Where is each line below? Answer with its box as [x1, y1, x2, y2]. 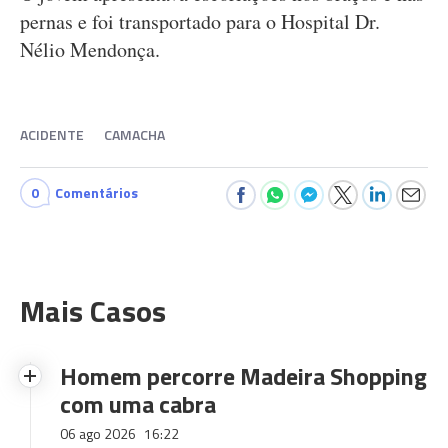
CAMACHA [104, 124, 165, 145]
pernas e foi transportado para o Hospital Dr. [20, 8, 380, 35]
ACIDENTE [20, 124, 84, 145]
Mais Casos [20, 288, 166, 334]
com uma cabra [60, 386, 216, 422]
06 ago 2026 [60, 423, 139, 444]
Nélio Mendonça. [20, 36, 160, 63]
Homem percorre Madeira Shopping [60, 358, 427, 394]
